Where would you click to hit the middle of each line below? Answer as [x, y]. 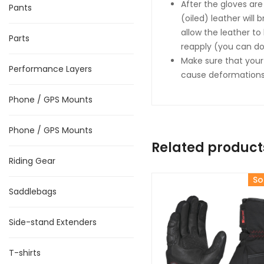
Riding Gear [32, 161]
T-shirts [25, 253]
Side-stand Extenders [53, 222]
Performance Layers [50, 69]
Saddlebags [33, 192]
